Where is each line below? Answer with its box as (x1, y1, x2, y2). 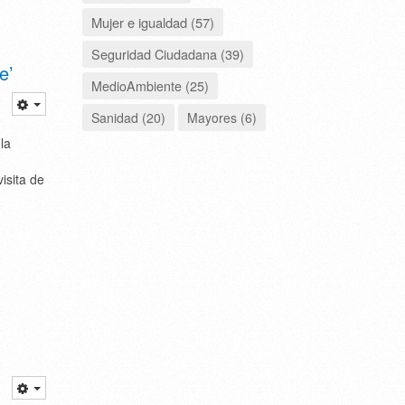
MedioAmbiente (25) (91, 76, 209, 95)
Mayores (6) (187, 108, 257, 127)
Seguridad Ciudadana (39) (91, 43, 244, 63)
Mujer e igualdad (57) (91, 12, 214, 32)
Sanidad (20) (91, 108, 165, 127)
